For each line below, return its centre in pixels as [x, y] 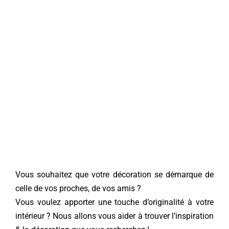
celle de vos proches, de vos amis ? [78, 188]
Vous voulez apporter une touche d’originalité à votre [114, 202]
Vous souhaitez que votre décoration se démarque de [114, 175]
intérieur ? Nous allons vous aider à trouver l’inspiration [114, 216]
